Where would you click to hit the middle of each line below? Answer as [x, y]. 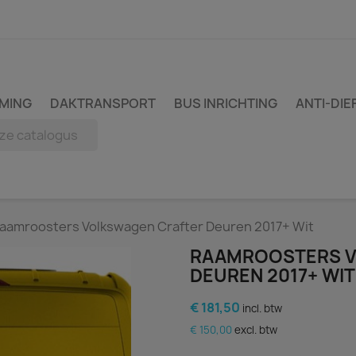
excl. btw [256, 330]
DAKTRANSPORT [103, 103]
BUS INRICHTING [226, 103]
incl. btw [262, 308]
